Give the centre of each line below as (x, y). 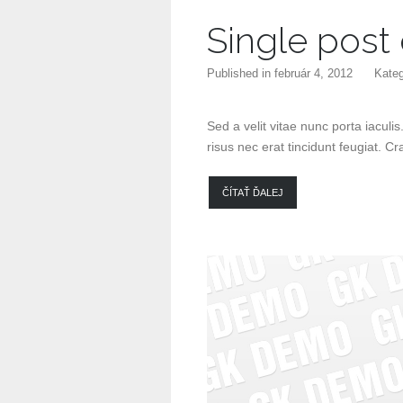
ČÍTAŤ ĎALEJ (253, 193)
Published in (241, 73)
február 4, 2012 (313, 73)
